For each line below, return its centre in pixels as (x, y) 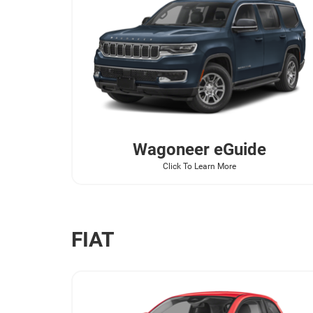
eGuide (238, 149)
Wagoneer (171, 149)
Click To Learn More (199, 166)
